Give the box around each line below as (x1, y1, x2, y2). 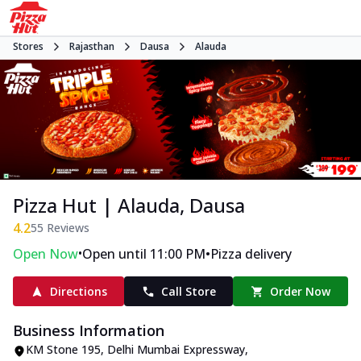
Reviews (44, 220, 89, 236)
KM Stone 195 (26, 342, 101, 358)
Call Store (160, 284, 216, 300)
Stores (13, 39, 44, 53)
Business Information (13, 321, 164, 341)
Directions (49, 284, 107, 300)
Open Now (13, 245, 78, 263)
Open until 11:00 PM (82, 245, 205, 263)
